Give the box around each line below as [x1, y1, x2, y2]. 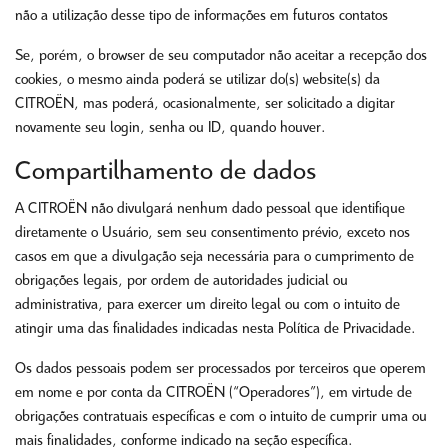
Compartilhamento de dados [15, 158, 316, 186]
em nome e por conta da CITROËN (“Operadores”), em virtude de [15, 385, 412, 401]
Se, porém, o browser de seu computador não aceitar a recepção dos [15, 48, 427, 64]
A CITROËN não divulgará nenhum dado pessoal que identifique [15, 201, 405, 217]
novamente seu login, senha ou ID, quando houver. [15, 120, 326, 136]
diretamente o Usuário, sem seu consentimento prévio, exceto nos [15, 225, 410, 241]
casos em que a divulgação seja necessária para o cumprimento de [15, 249, 414, 265]
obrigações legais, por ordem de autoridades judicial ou [15, 273, 348, 289]
